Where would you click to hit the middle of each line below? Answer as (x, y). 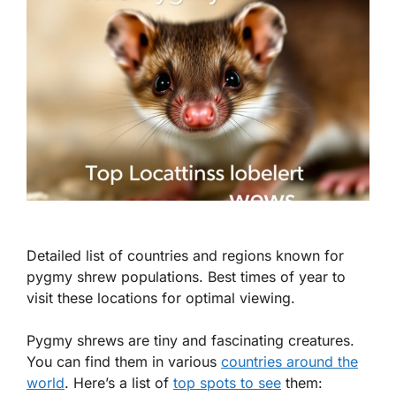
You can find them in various (124, 362)
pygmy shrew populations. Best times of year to (186, 277)
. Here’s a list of (119, 383)
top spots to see (227, 383)
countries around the (289, 362)
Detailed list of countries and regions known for (185, 256)
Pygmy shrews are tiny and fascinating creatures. (190, 341)
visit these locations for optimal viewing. (161, 298)
